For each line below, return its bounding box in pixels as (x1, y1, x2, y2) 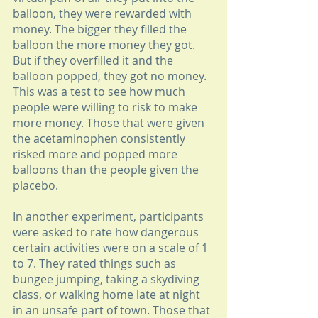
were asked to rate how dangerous (13, 224, 202, 241)
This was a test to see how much (13, 84, 188, 100)
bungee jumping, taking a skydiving (13, 271, 202, 287)
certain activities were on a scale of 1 (13, 240, 211, 256)
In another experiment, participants (13, 209, 207, 225)
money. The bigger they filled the (13, 21, 190, 38)
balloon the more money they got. (13, 37, 198, 53)
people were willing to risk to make (13, 99, 200, 116)
